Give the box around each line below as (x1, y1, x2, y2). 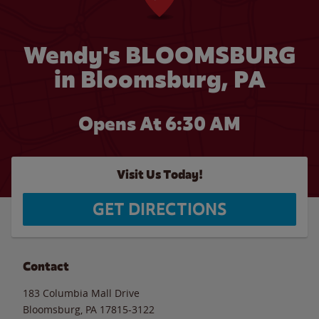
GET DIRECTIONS (93, 199, 226, 220)
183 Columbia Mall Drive (23, 286, 140, 300)
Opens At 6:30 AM (78, 112, 241, 136)
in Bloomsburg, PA (53, 64, 266, 95)
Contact (23, 258, 69, 274)
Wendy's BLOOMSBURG (23, 40, 296, 70)
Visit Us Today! (116, 167, 203, 182)
